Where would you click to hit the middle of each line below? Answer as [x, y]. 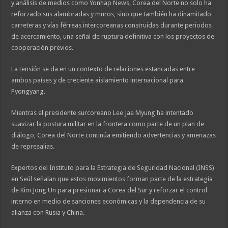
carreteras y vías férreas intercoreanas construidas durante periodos [112, 25]
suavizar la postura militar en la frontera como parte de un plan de [108, 124]
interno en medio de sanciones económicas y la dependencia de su [109, 202]
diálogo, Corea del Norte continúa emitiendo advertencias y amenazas [114, 135]
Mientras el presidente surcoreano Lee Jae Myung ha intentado [103, 113]
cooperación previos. [42, 48]
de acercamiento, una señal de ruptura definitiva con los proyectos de [113, 37]
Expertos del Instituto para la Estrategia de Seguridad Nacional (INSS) [113, 168]
